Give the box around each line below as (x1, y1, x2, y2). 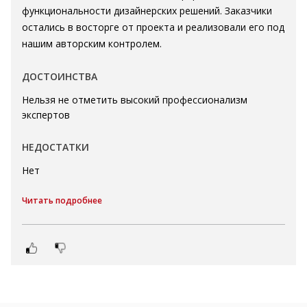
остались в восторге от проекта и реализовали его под (22, 21, 284, 34)
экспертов (22, 108, 70, 121)
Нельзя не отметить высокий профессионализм (22, 93, 247, 106)
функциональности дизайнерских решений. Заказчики (22, 4, 272, 17)
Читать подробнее (22, 195, 102, 206)
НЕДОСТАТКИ (22, 140, 89, 153)
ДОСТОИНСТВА (22, 70, 97, 83)
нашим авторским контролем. (22, 37, 162, 50)
